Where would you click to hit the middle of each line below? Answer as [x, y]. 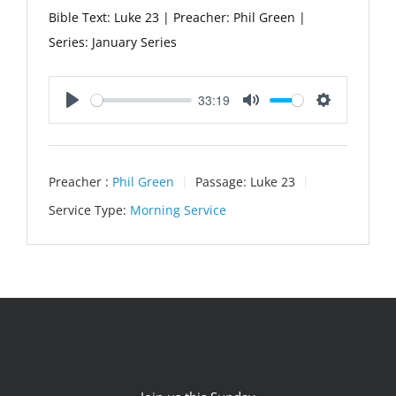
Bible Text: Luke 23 [104, 18]
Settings [347, 119]
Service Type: [88, 209]
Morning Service [178, 209]
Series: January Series [113, 42]
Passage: [221, 182]
